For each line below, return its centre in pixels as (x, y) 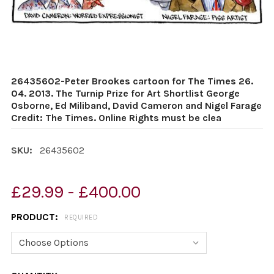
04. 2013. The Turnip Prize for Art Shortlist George (125, 93)
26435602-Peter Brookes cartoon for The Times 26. (132, 81)
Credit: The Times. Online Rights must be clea (116, 118)
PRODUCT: (36, 217)
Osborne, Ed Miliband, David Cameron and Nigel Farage (136, 106)
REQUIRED (81, 218)
